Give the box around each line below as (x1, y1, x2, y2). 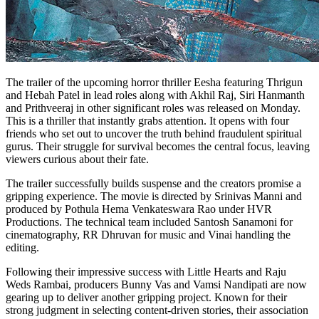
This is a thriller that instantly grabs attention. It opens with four (6, 114, 289, 127)
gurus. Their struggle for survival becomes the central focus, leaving (6, 140, 310, 152)
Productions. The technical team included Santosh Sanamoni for (6, 215, 293, 228)
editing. (6, 241, 39, 253)
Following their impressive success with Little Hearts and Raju (6, 265, 286, 278)
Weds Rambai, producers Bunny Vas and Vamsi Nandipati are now (6, 278, 307, 291)
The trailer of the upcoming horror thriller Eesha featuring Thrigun (6, 75, 303, 88)
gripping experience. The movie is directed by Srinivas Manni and (6, 189, 302, 202)
